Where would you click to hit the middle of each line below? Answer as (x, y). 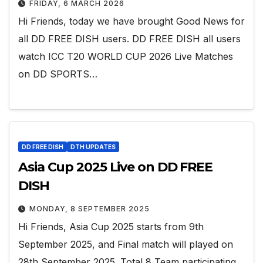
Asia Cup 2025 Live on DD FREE (116, 167)
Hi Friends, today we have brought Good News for (131, 21)
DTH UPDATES (93, 146)
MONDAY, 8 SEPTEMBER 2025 (90, 208)
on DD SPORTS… (58, 74)
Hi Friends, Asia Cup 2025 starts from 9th (111, 226)
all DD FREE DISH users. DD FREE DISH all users (129, 38)
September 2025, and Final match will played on (126, 244)
